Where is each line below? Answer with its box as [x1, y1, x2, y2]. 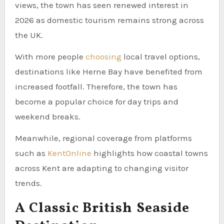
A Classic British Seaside [14, 198, 190, 218]
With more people [14, 51, 85, 61]
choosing [85, 51, 123, 61]
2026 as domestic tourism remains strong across [14, 14, 204, 25]
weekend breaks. [14, 111, 80, 121]
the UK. [14, 29, 43, 40]
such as [14, 147, 47, 158]
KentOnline [47, 147, 91, 158]
